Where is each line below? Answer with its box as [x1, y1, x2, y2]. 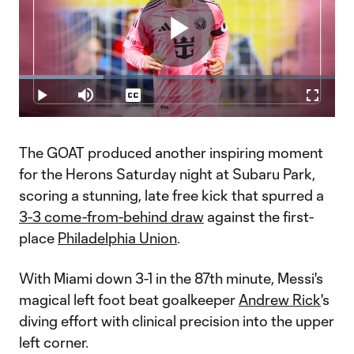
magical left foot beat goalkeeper [19, 291, 239, 308]
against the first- [204, 208, 314, 225]
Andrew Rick [239, 291, 321, 308]
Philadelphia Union [58, 229, 177, 247]
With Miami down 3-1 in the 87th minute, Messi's [19, 269, 323, 287]
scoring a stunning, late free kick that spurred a [19, 186, 324, 204]
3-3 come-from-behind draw [19, 208, 204, 225]
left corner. [19, 333, 88, 351]
